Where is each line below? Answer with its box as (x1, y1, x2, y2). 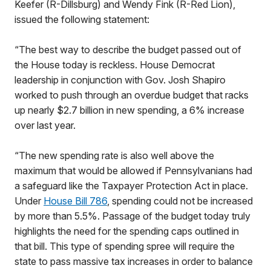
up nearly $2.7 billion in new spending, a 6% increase (15, 104, 244, 116)
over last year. (15, 119, 76, 131)
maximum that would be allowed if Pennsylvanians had (15, 165, 252, 177)
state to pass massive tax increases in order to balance (15, 255, 253, 267)
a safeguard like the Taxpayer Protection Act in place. (15, 180, 248, 192)
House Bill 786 (44, 195, 107, 207)
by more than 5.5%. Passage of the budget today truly (15, 210, 250, 222)
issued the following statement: (15, 13, 152, 25)
